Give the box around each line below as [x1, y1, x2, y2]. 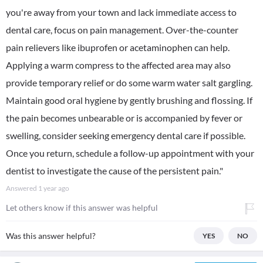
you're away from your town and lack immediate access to [6, 6, 237, 18]
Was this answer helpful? [6, 231, 96, 241]
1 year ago [38, 184, 69, 193]
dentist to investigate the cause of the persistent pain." [6, 165, 223, 176]
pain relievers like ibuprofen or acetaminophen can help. [6, 42, 230, 53]
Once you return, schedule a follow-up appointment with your [6, 147, 254, 159]
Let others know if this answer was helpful [6, 203, 158, 213]
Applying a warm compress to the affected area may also [6, 59, 231, 70]
